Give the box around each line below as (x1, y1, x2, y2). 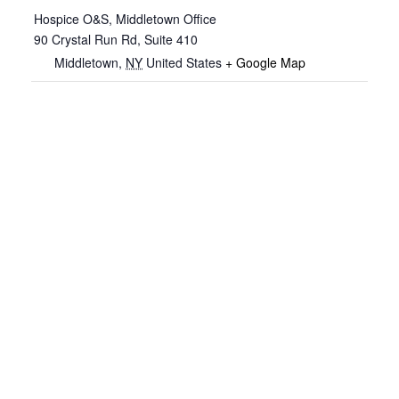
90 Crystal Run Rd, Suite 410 (34, 29, 198, 48)
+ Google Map (225, 53, 305, 71)
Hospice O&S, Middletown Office (34, 9, 216, 28)
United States (146, 53, 222, 71)
